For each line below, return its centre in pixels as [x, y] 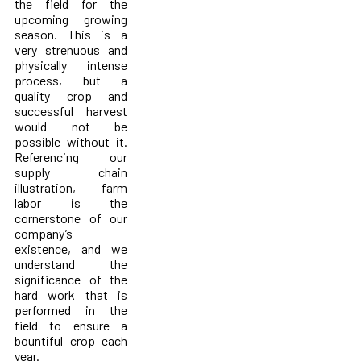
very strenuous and [71, 49]
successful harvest [71, 110]
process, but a [71, 80]
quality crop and [71, 95]
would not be [71, 126]
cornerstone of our [71, 218]
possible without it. [71, 141]
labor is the [71, 202]
